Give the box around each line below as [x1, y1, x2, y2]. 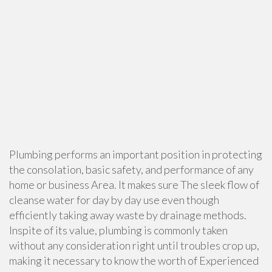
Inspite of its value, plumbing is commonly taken [9, 223, 228, 237]
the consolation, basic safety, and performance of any [9, 163, 254, 176]
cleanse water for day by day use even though [9, 193, 219, 206]
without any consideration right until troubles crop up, [9, 239, 259, 252]
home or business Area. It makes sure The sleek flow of [9, 178, 259, 191]
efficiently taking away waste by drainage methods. [9, 208, 246, 222]
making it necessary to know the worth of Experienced [9, 254, 259, 267]
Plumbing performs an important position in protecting [9, 148, 262, 161]
